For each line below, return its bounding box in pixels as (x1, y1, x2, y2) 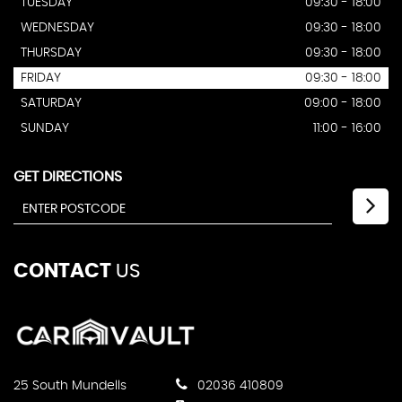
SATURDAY (21, 97, 82, 110)
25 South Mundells (13, 379, 127, 392)
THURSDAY (21, 47, 82, 60)
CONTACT (13, 261, 111, 282)
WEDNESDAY (21, 22, 94, 35)
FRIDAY (21, 72, 61, 85)
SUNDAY (21, 122, 69, 135)
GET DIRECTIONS (13, 170, 122, 185)
